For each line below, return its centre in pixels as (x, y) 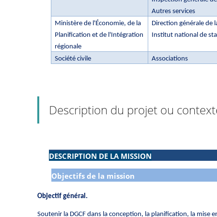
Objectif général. (62, 196)
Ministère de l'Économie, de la (98, 23)
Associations (170, 59)
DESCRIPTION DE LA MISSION (101, 156)
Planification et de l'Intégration (99, 35)
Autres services (174, 11)
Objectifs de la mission (93, 176)
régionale (68, 46)
